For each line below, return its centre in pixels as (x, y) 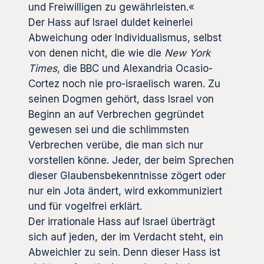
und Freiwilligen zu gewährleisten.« (111, 7)
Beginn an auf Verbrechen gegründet (116, 115)
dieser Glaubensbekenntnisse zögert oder (127, 176)
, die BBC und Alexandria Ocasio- (135, 69)
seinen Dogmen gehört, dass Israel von (121, 99)
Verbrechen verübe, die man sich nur (116, 145)
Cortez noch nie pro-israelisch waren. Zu (124, 84)
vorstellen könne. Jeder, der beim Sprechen (131, 161)
